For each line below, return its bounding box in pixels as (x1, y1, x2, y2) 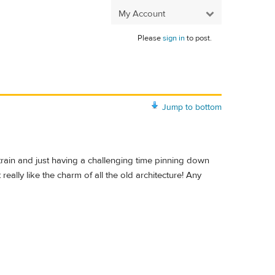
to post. (185, 33, 212, 43)
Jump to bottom (162, 101, 222, 113)
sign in (163, 33, 185, 43)
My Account (118, 7, 165, 20)
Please (137, 33, 163, 43)
